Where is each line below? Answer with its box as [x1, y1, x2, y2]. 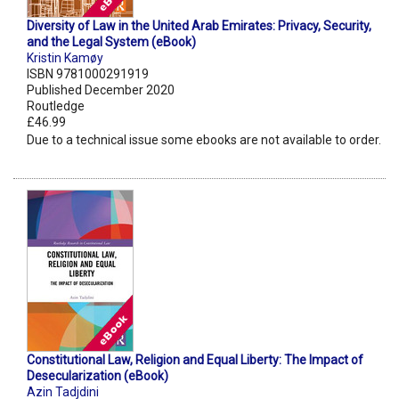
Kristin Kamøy [27, 51, 103, 66]
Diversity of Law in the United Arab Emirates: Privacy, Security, [27, 19, 371, 34]
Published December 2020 [27, 83, 175, 98]
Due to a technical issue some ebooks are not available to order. [27, 133, 381, 148]
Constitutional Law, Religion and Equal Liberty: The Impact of [27, 353, 363, 368]
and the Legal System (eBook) [27, 35, 196, 50]
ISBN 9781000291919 [27, 67, 149, 82]
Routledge [27, 99, 85, 114]
